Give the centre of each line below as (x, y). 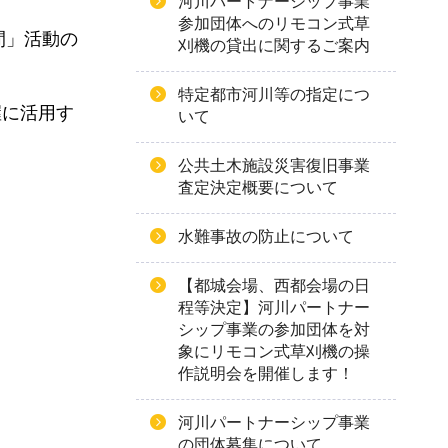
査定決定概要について (258, 187)
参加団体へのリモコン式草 (274, 23)
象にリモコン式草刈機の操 (274, 351)
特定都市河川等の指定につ (274, 94)
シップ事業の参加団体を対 (274, 329)
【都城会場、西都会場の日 (274, 285)
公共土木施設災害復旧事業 (274, 165)
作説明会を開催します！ (266, 373)
